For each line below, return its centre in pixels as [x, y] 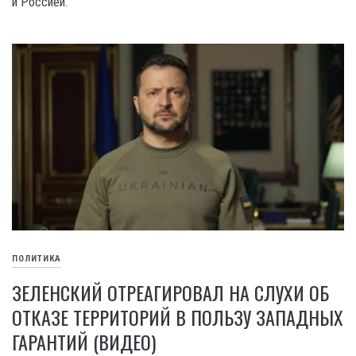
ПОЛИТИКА [37, 259]
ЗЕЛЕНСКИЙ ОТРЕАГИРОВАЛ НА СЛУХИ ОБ [170, 293]
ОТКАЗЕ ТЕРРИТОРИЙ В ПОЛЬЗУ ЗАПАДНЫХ [178, 317]
